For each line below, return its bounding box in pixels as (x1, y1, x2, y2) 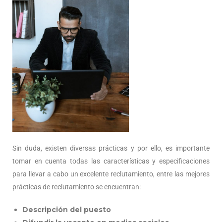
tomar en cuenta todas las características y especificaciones (12, 157, 210, 166)
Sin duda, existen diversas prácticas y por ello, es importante (12, 144, 210, 153)
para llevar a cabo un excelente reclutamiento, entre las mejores (12, 170, 210, 178)
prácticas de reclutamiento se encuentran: (12, 183, 141, 191)
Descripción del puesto (22, 205, 111, 215)
